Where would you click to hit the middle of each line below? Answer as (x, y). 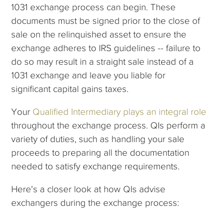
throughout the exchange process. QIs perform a (109, 125)
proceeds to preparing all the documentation (100, 152)
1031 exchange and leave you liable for (89, 75)
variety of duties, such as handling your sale (98, 139)
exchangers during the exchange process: (95, 202)
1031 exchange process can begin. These (94, 7)
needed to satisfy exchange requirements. (96, 166)
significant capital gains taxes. (70, 89)
